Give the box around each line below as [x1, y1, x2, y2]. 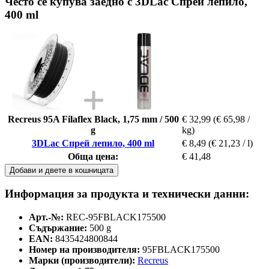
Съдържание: [29, 223, 87, 234]
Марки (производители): [29, 255, 135, 266]
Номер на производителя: [29, 244, 140, 255]
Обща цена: [68, 151, 118, 162]
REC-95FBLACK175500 [66, 212, 166, 223]
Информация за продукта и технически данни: [5, 187, 249, 201]
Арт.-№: [29, 212, 64, 223]
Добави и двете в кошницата [10, 165, 113, 175]
